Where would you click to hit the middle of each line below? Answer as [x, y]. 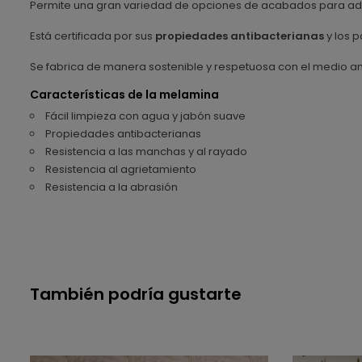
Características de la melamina [124, 94]
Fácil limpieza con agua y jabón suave [145, 116]
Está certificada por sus [93, 36]
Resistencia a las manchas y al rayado [146, 151]
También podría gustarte [136, 294]
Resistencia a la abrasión [112, 187]
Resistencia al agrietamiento [121, 169]
